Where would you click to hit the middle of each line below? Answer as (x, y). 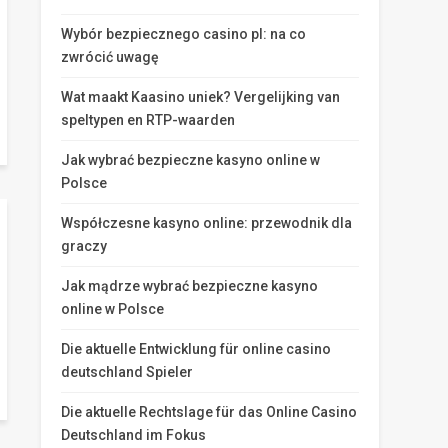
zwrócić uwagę (110, 57)
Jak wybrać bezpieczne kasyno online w (190, 160)
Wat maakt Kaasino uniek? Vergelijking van (200, 97)
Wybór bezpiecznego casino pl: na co (183, 34)
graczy (84, 246)
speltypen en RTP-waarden (148, 120)
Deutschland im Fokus (133, 435)
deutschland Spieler (127, 372)
